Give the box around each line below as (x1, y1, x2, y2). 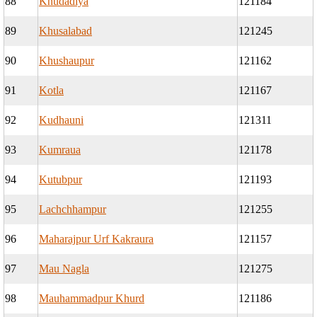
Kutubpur (39, 173, 82, 186)
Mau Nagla (39, 263, 89, 275)
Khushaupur (39, 54, 94, 67)
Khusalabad (39, 25, 92, 38)
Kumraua (39, 144, 81, 156)
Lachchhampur (39, 203, 106, 216)
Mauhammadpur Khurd (39, 292, 144, 305)
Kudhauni (39, 114, 83, 127)
